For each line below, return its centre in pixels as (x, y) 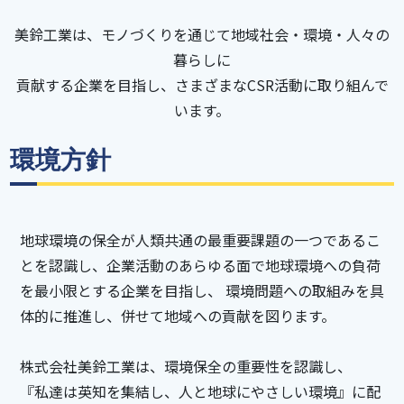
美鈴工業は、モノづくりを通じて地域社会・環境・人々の (202, 34)
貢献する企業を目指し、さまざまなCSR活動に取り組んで (202, 84)
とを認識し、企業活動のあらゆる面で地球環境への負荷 (200, 265)
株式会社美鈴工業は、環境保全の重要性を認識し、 (185, 366)
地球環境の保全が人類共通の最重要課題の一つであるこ (200, 239)
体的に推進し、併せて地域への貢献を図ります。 (177, 315)
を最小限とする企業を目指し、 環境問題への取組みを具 (202, 290)
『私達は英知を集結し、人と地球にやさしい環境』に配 (200, 391)
